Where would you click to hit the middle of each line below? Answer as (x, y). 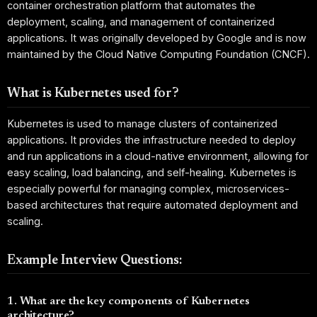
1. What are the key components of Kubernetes (128, 302)
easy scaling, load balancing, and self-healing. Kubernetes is (152, 172)
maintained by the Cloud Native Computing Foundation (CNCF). (158, 54)
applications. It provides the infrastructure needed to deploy (151, 139)
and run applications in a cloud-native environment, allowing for (158, 156)
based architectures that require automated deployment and (152, 204)
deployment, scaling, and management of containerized (141, 22)
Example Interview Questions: (94, 260)
